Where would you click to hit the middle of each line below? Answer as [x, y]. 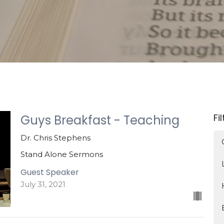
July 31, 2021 [43, 184]
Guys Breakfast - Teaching [100, 120]
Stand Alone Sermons [61, 154]
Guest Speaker [49, 172]
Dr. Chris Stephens [55, 138]
